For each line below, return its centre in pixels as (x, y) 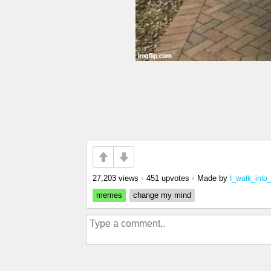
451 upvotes (168, 178)
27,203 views (116, 178)
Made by (214, 178)
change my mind (162, 195)
